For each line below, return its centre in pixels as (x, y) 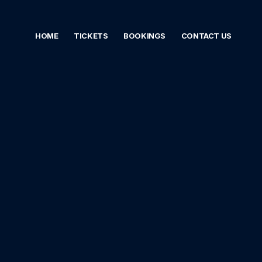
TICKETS (91, 36)
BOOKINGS (145, 36)
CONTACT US (206, 36)
